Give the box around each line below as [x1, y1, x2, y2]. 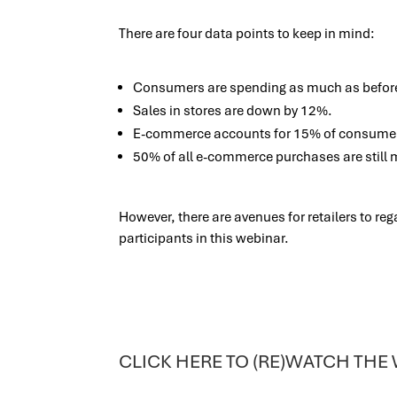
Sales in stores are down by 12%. [133, 101, 333, 120]
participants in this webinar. [119, 229, 290, 247]
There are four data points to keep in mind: [119, 24, 376, 43]
